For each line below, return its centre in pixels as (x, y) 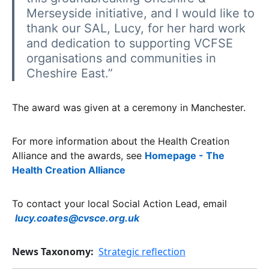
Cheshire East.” (70, 73)
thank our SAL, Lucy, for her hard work (136, 28)
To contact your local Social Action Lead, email (119, 204)
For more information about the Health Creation (121, 141)
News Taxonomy (51, 252)
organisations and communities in (121, 58)
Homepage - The (185, 156)
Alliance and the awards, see (77, 156)
